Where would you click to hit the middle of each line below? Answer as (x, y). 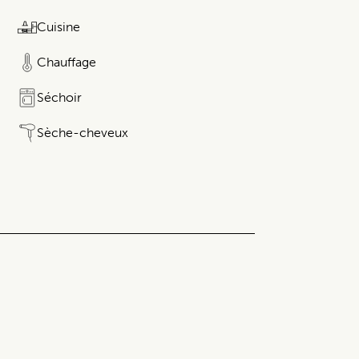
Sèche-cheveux (83, 133)
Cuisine (58, 27)
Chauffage (67, 63)
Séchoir (59, 98)
